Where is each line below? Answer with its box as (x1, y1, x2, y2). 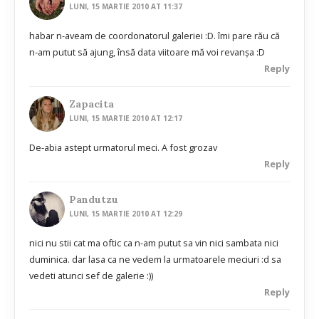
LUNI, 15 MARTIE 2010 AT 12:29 (69, 208, 183, 219)
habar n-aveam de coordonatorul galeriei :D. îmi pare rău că (29, 29, 280, 43)
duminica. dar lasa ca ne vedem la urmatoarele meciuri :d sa (29, 252, 281, 266)
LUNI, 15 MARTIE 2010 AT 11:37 (69, 1, 183, 12)
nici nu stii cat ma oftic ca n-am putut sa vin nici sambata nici (29, 236, 278, 249)
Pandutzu (69, 192, 119, 206)
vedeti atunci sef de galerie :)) (29, 268, 153, 282)
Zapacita (69, 97, 115, 110)
